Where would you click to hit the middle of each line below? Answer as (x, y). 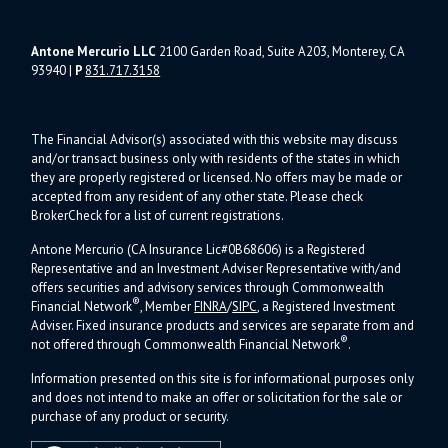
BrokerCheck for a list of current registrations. (158, 215)
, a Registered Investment (326, 306)
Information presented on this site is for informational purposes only (223, 378)
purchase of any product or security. (130, 416)
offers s (52, 287)
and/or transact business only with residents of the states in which (216, 158)
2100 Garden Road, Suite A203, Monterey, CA (280, 51)
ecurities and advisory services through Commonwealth (229, 287)
